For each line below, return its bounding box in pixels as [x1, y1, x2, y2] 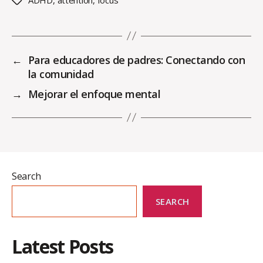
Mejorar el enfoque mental [28, 86, 161, 101]
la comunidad [28, 66, 94, 81]
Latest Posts [12, 233, 114, 259]
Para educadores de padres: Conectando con [28, 52, 245, 67]
